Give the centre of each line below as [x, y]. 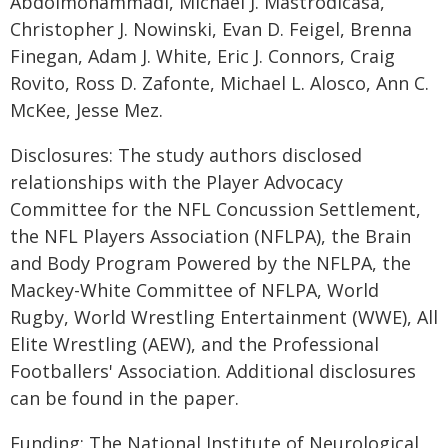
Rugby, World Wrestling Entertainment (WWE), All [224, 317]
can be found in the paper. [124, 398]
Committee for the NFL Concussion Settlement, [215, 209]
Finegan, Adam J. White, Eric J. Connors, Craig [202, 56]
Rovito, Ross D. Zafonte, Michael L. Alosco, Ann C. [219, 83]
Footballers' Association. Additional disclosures [213, 371]
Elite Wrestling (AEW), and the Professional [194, 344]
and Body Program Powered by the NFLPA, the [210, 263]
